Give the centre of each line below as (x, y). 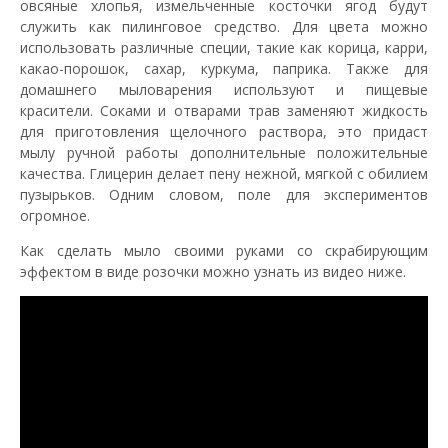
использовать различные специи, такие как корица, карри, (224, 47)
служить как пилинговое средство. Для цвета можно (224, 26)
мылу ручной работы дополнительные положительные (224, 152)
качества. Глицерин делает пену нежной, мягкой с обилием (224, 173)
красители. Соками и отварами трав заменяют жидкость (224, 110)
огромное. (55, 215)
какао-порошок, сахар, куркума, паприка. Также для (224, 68)
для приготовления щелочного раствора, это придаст (224, 131)
